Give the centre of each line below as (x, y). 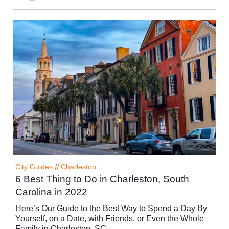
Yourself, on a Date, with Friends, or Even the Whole (110, 219)
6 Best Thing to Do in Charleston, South (102, 179)
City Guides (34, 167)
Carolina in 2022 (51, 192)
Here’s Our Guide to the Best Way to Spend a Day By (111, 209)
